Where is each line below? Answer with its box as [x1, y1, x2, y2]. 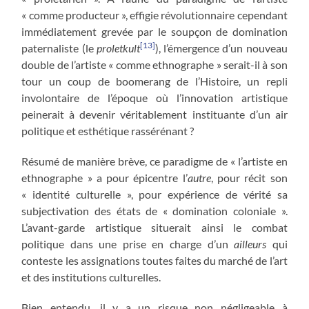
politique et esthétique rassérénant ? [21, 123, 195, 137]
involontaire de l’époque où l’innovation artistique [21, 90, 288, 104]
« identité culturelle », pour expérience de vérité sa [21, 187, 288, 201]
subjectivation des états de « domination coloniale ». [21, 203, 288, 217]
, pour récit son [210, 170, 288, 184]
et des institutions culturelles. [21, 270, 161, 283]
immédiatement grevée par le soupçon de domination [21, 24, 288, 38]
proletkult [96, 41, 140, 54]
